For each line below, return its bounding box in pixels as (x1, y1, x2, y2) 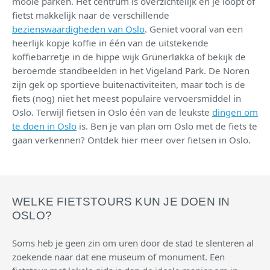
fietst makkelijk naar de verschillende (12, 8, 169, 21)
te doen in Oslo (12, 119, 77, 132)
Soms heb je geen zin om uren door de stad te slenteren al (12, 236, 254, 249)
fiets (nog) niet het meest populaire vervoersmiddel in (12, 92, 241, 104)
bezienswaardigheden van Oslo (12, 22, 145, 35)
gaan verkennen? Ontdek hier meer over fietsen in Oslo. (12, 133, 251, 146)
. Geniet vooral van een (145, 22, 243, 35)
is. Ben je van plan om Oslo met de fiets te (77, 119, 257, 132)
